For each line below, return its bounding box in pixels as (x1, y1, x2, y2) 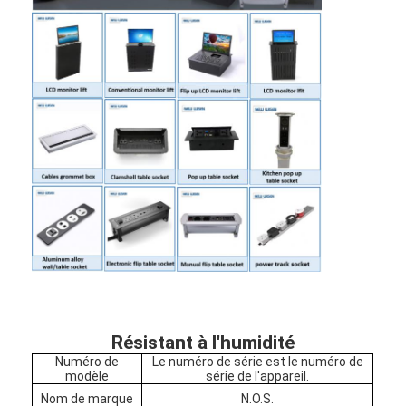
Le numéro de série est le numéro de (151, 353, 363, 369)
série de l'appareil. (206, 368, 310, 383)
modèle (65, 368, 110, 383)
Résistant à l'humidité (111, 331, 295, 353)
